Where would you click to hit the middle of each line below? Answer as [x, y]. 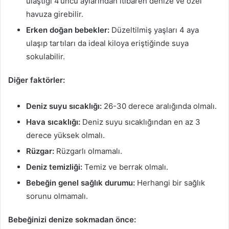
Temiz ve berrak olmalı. [125, 167]
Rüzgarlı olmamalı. [88, 151]
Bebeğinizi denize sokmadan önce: [72, 219]
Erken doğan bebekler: [68, 30]
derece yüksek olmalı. [65, 135]
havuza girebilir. [55, 14]
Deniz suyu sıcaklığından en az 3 [140, 122]
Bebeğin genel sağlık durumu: [81, 182]
